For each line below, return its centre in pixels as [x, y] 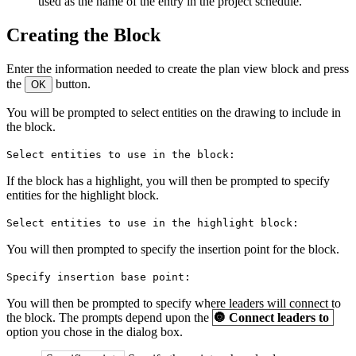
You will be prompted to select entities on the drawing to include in [174, 112]
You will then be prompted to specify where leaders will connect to [174, 303]
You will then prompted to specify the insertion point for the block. [173, 249]
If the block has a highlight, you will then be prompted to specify [168, 180]
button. [72, 83]
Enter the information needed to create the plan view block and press [178, 68]
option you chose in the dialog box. [95, 331]
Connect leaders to [279, 317]
